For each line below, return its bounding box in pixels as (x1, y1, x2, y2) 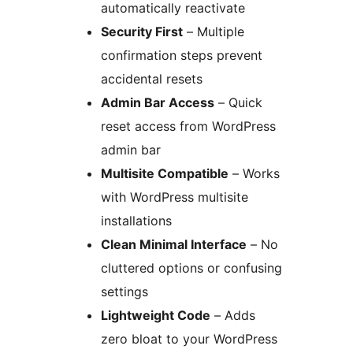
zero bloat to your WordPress (101, 331, 277, 347)
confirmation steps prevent (101, 47, 262, 64)
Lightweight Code (101, 307, 210, 324)
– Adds (210, 307, 255, 324)
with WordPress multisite (101, 189, 248, 206)
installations (101, 213, 172, 229)
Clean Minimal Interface (101, 236, 247, 253)
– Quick (214, 95, 262, 111)
